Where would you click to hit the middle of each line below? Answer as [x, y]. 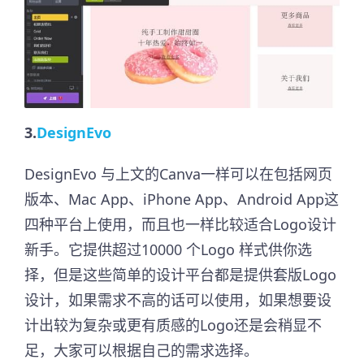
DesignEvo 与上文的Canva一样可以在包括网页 [178, 173]
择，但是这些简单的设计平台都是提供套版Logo [180, 274]
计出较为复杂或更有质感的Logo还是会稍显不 [173, 325]
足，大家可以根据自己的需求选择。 [141, 350]
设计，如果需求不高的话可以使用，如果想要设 [178, 299]
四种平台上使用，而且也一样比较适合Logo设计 [180, 224]
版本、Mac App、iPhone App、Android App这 [182, 199]
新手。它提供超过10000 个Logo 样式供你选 [168, 249]
